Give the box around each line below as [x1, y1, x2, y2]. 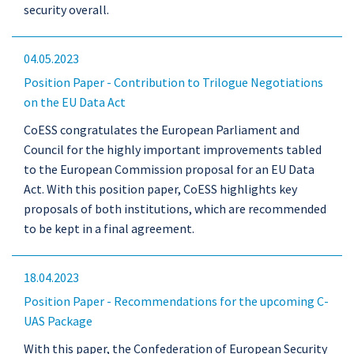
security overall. [24, 2, 109, 17]
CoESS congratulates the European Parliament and [24, 122, 299, 137]
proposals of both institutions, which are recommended [24, 201, 326, 217]
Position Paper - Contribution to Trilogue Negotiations [24, 74, 323, 90]
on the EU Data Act [24, 94, 126, 110]
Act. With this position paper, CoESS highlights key [24, 181, 297, 197]
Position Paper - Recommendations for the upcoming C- [24, 293, 329, 309]
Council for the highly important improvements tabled [24, 141, 322, 157]
